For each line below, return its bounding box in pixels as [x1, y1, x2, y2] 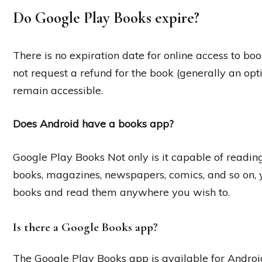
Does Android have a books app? [13, 117, 174, 131]
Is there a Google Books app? [13, 220, 158, 235]
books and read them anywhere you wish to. [13, 185, 230, 199]
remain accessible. [13, 84, 103, 98]
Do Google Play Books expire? [13, 8, 199, 28]
